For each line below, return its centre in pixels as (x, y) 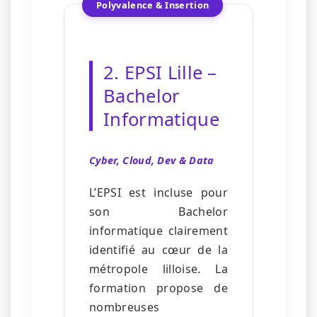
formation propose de (158, 288)
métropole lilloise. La (158, 269)
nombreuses (125, 307)
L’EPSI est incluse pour (158, 193)
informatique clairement (158, 231)
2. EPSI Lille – (160, 73)
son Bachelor (158, 212)
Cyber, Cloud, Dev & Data (152, 161)
